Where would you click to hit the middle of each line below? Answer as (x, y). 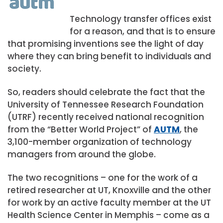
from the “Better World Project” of (81, 130)
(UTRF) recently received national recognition (106, 117)
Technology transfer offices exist (140, 19)
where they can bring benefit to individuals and (109, 56)
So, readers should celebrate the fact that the (106, 92)
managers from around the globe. (82, 155)
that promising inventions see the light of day (106, 44)
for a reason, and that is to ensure (142, 31)
